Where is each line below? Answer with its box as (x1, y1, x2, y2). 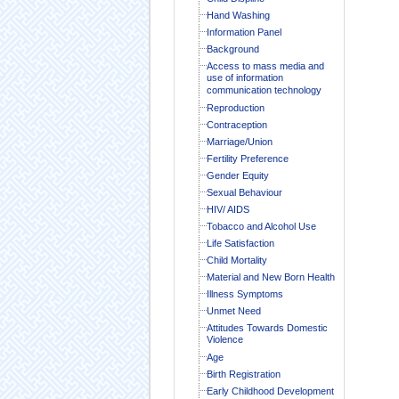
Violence (206, 333, 243, 346)
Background (206, 43, 259, 54)
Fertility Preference (206, 152, 289, 164)
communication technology (206, 84, 322, 97)
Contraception (206, 118, 267, 130)
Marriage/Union (206, 135, 273, 147)
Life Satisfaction (206, 237, 274, 248)
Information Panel (206, 26, 281, 37)
